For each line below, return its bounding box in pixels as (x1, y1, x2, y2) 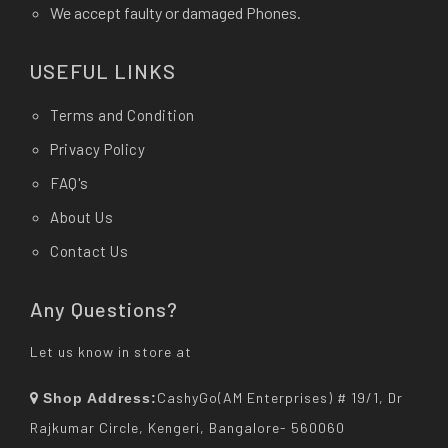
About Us (50, 207, 113, 226)
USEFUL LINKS (30, 58, 176, 83)
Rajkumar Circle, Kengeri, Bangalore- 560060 (30, 418, 345, 436)
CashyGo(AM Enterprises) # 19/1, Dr (157, 388, 403, 406)
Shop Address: (43, 389, 157, 406)
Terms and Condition (50, 105, 195, 124)
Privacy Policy (50, 139, 145, 158)
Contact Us (50, 241, 128, 260)
